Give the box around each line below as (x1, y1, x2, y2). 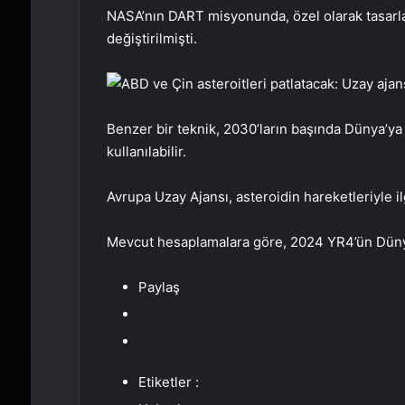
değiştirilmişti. (106, 30, 197, 47)
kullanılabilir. (106, 143, 186, 160)
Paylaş (137, 278, 180, 296)
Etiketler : (137, 373, 199, 391)
